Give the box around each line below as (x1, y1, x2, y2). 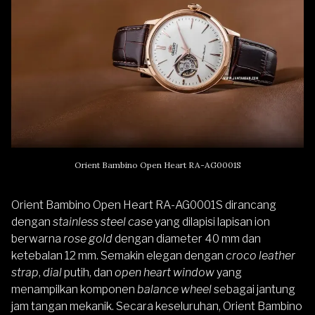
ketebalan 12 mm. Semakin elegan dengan (11, 248, 226, 262)
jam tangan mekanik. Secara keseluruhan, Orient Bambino (11, 299, 302, 313)
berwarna (11, 231, 61, 245)
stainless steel (53, 214, 126, 229)
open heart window (115, 265, 214, 279)
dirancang (223, 198, 276, 212)
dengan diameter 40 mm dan (115, 231, 261, 245)
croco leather (226, 248, 295, 262)
